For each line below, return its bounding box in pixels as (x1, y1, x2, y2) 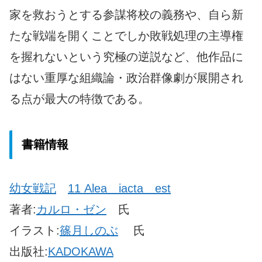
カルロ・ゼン (36, 203, 106, 216)
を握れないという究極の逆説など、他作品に (9, 50, 243, 63)
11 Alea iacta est (68, 182, 171, 195)
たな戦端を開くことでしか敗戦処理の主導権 (9, 29, 243, 42)
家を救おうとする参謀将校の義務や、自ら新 (9, 8, 243, 21)
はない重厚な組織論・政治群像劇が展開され (9, 71, 243, 84)
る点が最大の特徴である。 (9, 92, 150, 105)
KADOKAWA (48, 245, 113, 258)
